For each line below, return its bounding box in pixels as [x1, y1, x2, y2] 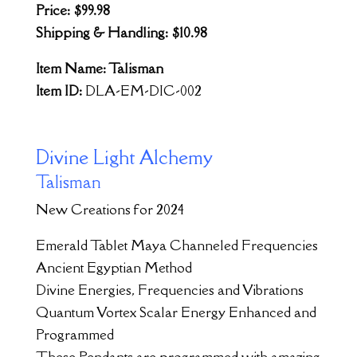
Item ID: [35, 80, 85, 100]
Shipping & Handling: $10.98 [35, 22, 207, 41]
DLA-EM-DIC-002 [84, 80, 202, 100]
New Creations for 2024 [35, 199, 184, 218]
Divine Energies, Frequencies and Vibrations [35, 280, 304, 299]
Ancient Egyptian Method [35, 257, 192, 277]
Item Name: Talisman [35, 58, 163, 77]
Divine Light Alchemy [35, 143, 213, 170]
